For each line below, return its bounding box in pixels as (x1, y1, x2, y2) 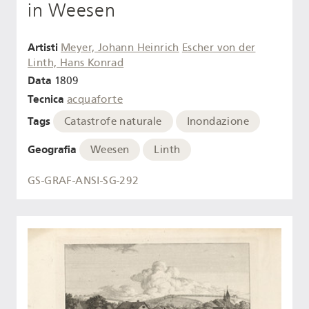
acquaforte (67, 93, 123, 106)
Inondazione (186, 114, 249, 128)
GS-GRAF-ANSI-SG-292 (28, 175, 139, 188)
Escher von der (181, 41, 256, 54)
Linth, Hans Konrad (28, 56, 124, 69)
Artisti (28, 40, 58, 54)
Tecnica (28, 92, 64, 106)
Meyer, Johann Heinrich (61, 41, 179, 54)
